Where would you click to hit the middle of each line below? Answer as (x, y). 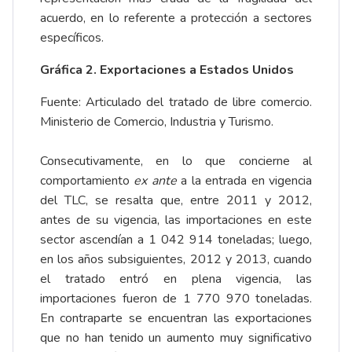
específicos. (72, 38)
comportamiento (87, 181)
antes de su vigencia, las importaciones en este (176, 220)
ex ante (155, 181)
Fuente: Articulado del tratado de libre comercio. (176, 103)
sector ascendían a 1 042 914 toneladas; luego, (176, 240)
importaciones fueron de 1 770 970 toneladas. (176, 299)
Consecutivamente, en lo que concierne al (176, 161)
